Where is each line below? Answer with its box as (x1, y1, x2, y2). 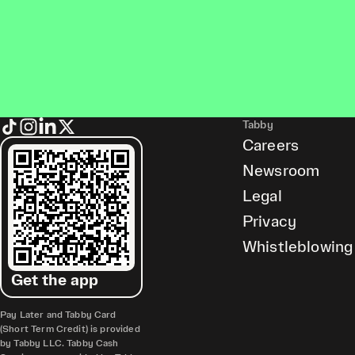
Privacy (242, 214, 297, 230)
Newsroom (242, 163, 320, 179)
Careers (242, 138, 300, 154)
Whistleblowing (242, 239, 353, 255)
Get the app (11, 273, 99, 288)
